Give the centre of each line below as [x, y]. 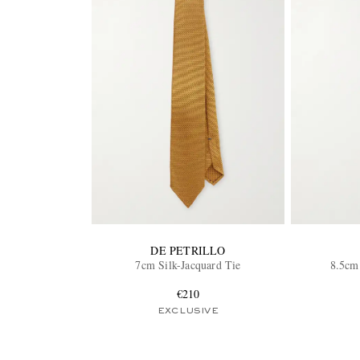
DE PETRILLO [188, 251]
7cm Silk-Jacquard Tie [188, 265]
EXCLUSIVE [188, 311]
